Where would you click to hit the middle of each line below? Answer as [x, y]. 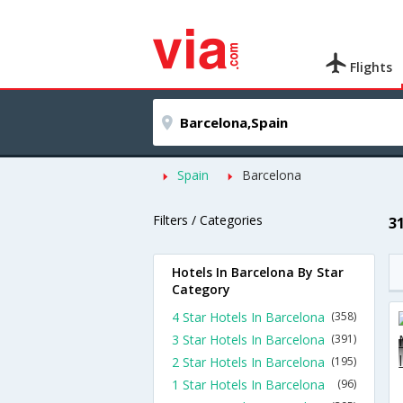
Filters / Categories [208, 220]
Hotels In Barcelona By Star [258, 272]
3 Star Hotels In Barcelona [248, 340]
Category [201, 289]
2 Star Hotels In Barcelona [248, 362]
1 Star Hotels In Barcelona [248, 385]
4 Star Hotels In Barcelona [248, 317]
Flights [370, 67]
